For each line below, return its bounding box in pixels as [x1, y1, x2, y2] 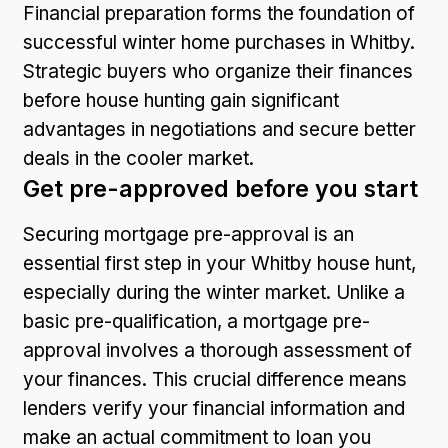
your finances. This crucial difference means [23, 367, 407, 391]
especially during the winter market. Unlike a [23, 280, 405, 304]
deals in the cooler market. [23, 146, 254, 170]
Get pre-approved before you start [23, 174, 418, 203]
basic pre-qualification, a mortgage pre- [23, 309, 370, 333]
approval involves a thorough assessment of [23, 338, 412, 362]
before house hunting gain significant [23, 88, 339, 112]
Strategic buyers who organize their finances [23, 59, 413, 83]
